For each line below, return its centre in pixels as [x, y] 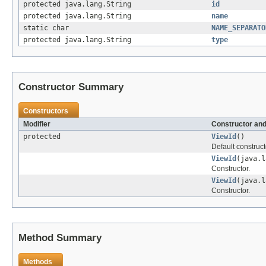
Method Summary [60, 237]
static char [46, 28]
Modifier [37, 124]
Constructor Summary [71, 87]
